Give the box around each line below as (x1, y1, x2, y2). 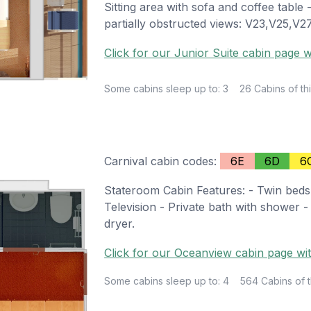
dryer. (104, 217, 135, 231)
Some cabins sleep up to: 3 (104, 82, 229, 94)
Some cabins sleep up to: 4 (104, 275, 230, 287)
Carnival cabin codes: (104, 154, 221, 169)
